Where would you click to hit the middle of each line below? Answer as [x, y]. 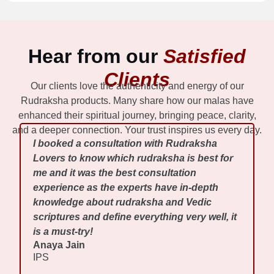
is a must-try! [63, 232]
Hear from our [96, 56]
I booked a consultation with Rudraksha [125, 144]
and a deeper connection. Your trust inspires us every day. [137, 130]
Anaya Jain [59, 245]
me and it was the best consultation [115, 173]
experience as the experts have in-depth [126, 188]
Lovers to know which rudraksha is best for [133, 158]
